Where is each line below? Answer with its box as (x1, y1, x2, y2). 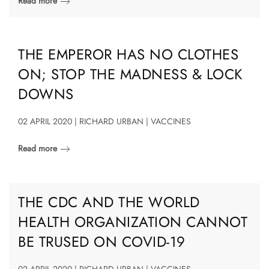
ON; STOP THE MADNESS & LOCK (18, 63, 243, 85)
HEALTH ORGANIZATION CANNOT (18, 211, 247, 232)
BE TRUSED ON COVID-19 (18, 231, 186, 252)
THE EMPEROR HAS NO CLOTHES (18, 43, 238, 65)
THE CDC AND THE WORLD (18, 191, 200, 213)
